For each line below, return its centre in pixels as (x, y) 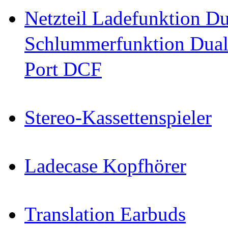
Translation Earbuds (105, 214)
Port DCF (63, 69)
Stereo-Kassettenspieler (118, 118)
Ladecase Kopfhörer (105, 166)
